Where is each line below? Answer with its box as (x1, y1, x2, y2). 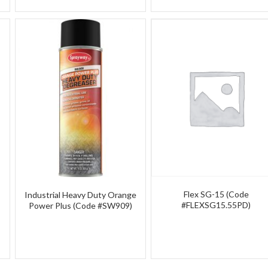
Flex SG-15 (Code (183, 189, 249, 200)
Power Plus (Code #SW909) (28, 200, 132, 211)
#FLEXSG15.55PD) (181, 200, 251, 211)
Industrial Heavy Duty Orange (24, 189, 136, 200)
